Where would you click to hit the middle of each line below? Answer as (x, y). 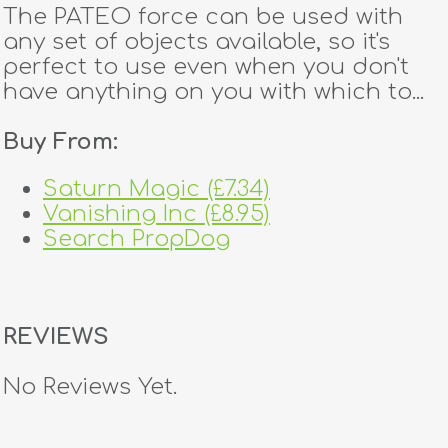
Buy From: (60, 141)
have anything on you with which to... (213, 91)
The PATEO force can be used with (203, 16)
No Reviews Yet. (90, 386)
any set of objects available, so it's (196, 41)
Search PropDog (136, 239)
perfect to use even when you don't (206, 66)
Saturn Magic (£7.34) (156, 189)
